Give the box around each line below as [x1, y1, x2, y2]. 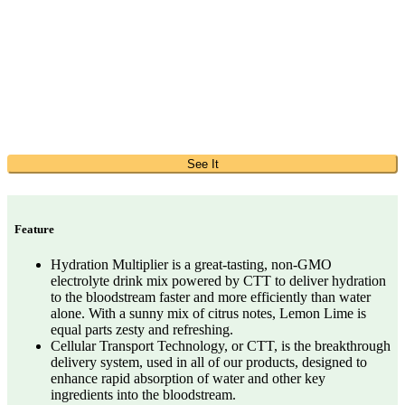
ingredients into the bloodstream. [51, 386, 236, 402]
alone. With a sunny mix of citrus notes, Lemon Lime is [51, 305, 366, 321]
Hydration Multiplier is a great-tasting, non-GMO [51, 256, 332, 272]
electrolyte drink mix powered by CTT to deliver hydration [51, 272, 386, 288]
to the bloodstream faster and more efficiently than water [51, 288, 371, 305]
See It [186, 156, 219, 171]
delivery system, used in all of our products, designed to [51, 353, 367, 370]
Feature [14, 221, 54, 236]
